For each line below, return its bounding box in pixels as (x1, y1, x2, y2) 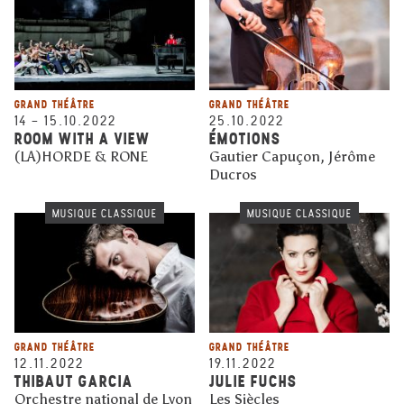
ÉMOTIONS (209, 127, 281, 149)
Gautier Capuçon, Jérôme (209, 147, 375, 165)
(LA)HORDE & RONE (14, 147, 148, 165)
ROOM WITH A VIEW (14, 127, 151, 149)
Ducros (209, 165, 257, 183)
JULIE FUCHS (209, 371, 298, 392)
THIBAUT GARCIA (14, 371, 133, 392)
